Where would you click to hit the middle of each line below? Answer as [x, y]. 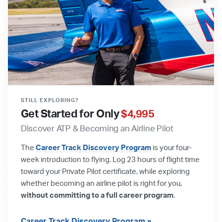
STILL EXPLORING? [50, 100]
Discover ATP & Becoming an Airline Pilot [97, 128]
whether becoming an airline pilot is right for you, [101, 183]
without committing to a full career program [97, 195]
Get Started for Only [71, 114]
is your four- [171, 148]
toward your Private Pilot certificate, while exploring [105, 171]
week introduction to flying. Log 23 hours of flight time [110, 160]
